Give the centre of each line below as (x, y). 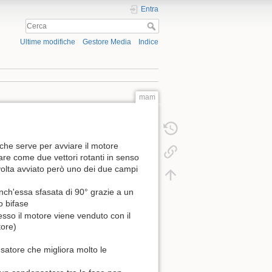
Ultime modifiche (47, 42)
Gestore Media (107, 42)
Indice (148, 42)
